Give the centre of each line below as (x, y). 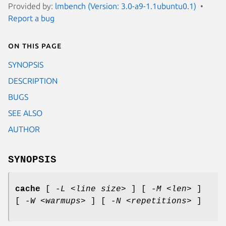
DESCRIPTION (33, 80)
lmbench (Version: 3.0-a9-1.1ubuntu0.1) (126, 6)
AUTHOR (24, 129)
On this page (35, 45)
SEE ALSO (25, 113)
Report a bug (31, 18)
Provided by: (32, 6)
